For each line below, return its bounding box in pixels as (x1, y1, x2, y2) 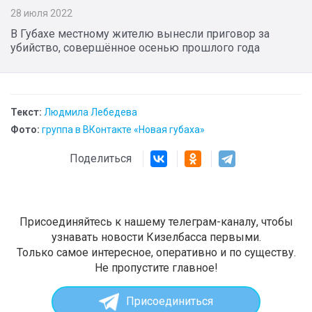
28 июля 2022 (10, 7, 72, 19)
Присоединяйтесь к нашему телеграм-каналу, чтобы (19, 214, 293, 228)
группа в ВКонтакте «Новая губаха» (42, 123, 205, 135)
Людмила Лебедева (44, 106, 137, 118)
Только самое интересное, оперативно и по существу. (16, 245, 296, 259)
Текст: (10, 106, 42, 118)
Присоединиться (125, 295, 213, 309)
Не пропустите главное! (94, 260, 218, 274)
